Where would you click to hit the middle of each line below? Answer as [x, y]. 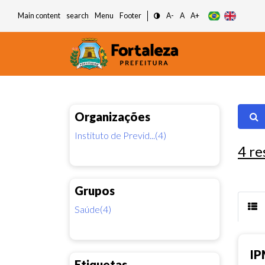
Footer [130, 15]
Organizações [112, 116]
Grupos [95, 190]
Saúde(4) [93, 209]
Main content [39, 15]
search [77, 15]
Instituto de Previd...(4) [120, 135]
